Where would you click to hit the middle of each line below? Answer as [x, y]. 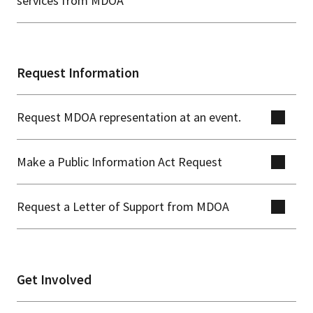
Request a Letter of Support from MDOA [123, 207]
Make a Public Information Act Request [119, 162]
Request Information [78, 73]
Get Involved [54, 279]
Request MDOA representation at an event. [129, 117]
